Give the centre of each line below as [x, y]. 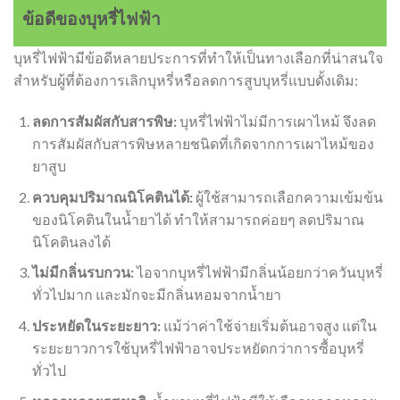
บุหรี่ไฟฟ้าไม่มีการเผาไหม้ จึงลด [276, 121]
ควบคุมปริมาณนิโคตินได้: [112, 196]
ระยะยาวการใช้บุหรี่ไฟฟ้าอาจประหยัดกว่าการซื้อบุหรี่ [198, 348]
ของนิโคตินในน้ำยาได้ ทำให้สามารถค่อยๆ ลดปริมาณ [198, 219]
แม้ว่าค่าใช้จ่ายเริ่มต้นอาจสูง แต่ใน [268, 326]
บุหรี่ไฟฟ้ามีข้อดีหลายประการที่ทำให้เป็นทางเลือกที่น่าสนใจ [198, 58]
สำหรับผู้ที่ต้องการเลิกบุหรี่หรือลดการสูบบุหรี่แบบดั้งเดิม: [186, 80]
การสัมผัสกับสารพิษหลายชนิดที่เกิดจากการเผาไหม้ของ [203, 144]
